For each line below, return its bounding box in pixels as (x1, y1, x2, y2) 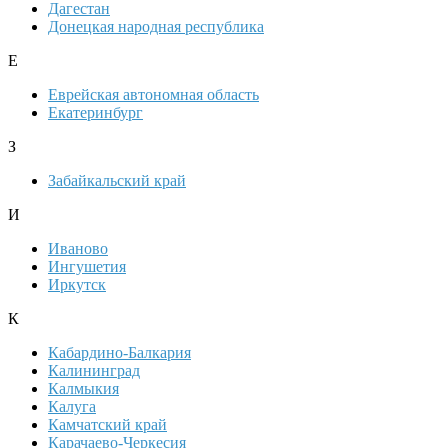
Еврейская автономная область (48, 86, 259, 104)
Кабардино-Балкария (48, 344, 191, 362)
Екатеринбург (48, 104, 143, 122)
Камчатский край (48, 416, 167, 434)
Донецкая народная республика (48, 18, 264, 36)
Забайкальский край (48, 172, 186, 190)
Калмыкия (48, 380, 119, 398)
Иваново (48, 240, 108, 258)
